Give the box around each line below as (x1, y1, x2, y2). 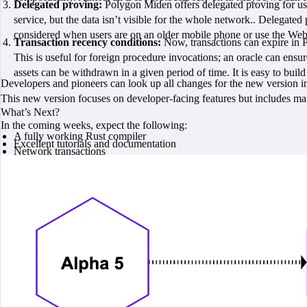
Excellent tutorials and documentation (14, 137, 177, 149)
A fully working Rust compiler (14, 130, 147, 143)
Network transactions (14, 145, 106, 157)
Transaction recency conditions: (14, 36, 162, 48)
